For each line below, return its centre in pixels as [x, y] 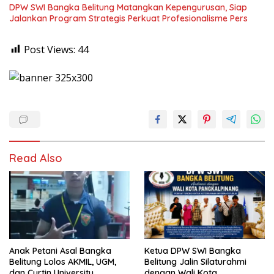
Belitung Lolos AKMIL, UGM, [63, 261]
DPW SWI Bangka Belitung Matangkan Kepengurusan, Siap [128, 7]
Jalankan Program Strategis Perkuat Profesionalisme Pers [128, 18]
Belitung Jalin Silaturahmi [195, 261]
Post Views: [50, 49]
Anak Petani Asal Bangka [60, 250]
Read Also [36, 158]
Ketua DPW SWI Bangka [193, 250]
